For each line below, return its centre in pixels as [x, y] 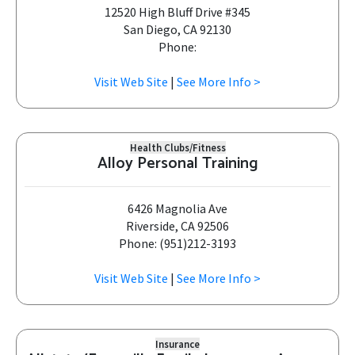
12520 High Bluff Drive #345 [177, 12]
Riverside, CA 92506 [177, 226]
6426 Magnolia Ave [177, 208]
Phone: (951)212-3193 [177, 243]
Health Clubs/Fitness [177, 147]
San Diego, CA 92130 [177, 29]
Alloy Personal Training [177, 164]
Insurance [177, 344]
